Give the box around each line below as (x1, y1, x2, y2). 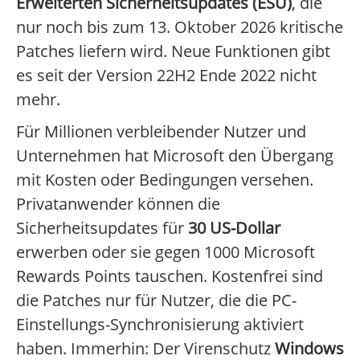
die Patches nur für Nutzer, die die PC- (16, 289, 297, 312)
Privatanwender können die (16, 193, 220, 215)
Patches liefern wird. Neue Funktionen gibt (16, 40, 330, 63)
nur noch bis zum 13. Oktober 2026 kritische (16, 16, 343, 39)
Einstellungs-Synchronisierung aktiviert (16, 313, 304, 336)
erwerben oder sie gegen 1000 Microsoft (16, 241, 315, 264)
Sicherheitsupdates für (16, 217, 188, 239)
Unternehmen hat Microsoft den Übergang (16, 145, 333, 167)
